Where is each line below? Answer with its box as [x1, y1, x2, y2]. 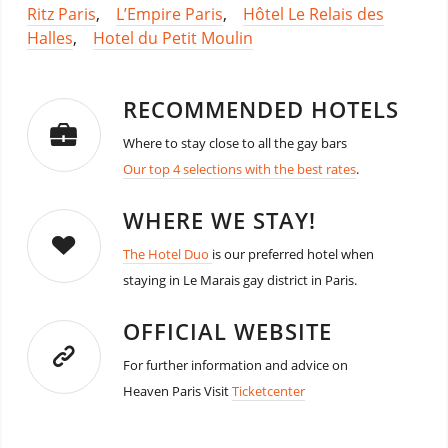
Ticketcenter [231, 381, 305, 400]
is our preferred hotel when [211, 244, 374, 263]
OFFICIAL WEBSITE [122, 315, 332, 346]
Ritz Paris [26, 2, 96, 25]
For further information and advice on [122, 355, 348, 374]
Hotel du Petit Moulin [92, 26, 253, 49]
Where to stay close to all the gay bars [122, 133, 350, 152]
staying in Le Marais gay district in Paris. [122, 270, 357, 289]
